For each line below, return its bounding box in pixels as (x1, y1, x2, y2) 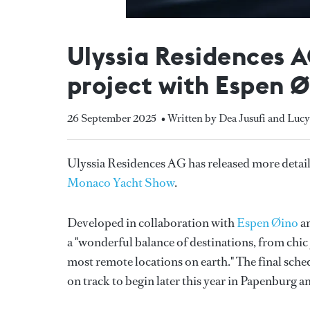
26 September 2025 (67, 110, 156, 125)
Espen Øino (237, 214, 298, 231)
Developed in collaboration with (67, 214, 237, 231)
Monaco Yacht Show (67, 174, 174, 191)
